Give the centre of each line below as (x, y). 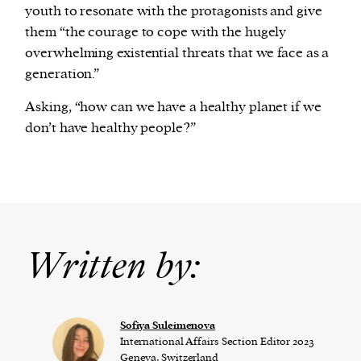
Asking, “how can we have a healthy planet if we (173, 107)
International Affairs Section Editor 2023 (217, 341)
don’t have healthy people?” (110, 128)
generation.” (62, 74)
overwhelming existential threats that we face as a (177, 53)
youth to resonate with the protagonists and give (174, 11)
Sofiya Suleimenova (168, 325)
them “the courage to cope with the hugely (156, 32)
